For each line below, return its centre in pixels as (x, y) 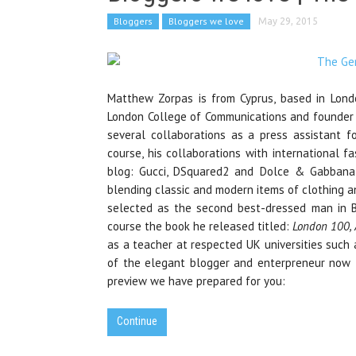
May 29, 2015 (288, 21)
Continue (137, 321)
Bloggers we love (206, 21)
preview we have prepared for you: (196, 281)
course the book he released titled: (200, 226)
